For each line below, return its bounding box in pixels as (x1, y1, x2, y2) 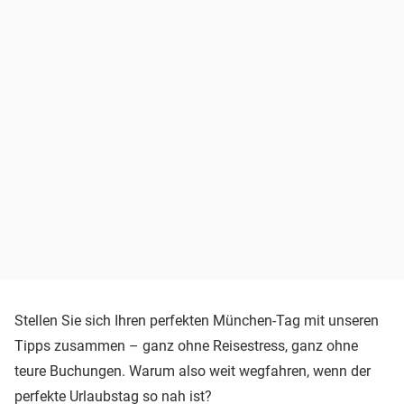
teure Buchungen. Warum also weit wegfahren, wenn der (14, 362, 371, 380)
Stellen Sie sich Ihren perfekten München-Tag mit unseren (14, 311, 379, 329)
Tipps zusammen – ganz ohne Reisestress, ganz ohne (14, 336, 358, 354)
